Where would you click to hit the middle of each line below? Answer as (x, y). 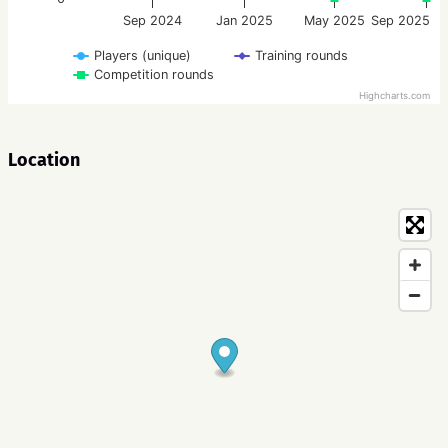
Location (44, 160)
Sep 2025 (400, 20)
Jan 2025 (244, 20)
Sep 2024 (153, 20)
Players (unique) (142, 55)
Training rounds (301, 55)
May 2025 (334, 20)
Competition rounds (154, 74)
